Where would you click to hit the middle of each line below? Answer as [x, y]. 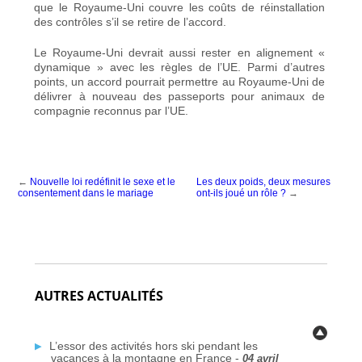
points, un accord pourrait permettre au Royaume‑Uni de [179, 81]
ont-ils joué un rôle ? [242, 193]
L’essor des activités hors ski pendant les [153, 345]
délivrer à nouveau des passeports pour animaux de [179, 96]
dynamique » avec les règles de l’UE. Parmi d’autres [179, 67]
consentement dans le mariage [86, 193]
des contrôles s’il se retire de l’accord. [130, 21]
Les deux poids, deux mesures [264, 181]
